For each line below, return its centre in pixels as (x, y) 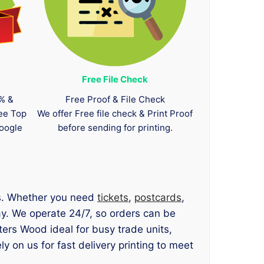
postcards (158, 198)
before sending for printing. (115, 128)
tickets (113, 198)
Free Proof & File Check (115, 100)
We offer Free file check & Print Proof (115, 114)
